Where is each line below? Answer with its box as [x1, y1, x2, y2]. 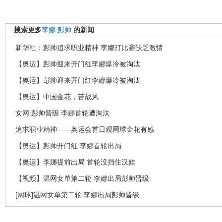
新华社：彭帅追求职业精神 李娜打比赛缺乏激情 [15, 44, 163, 52]
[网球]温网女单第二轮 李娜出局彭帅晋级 [15, 191, 139, 199]
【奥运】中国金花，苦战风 [15, 93, 99, 101]
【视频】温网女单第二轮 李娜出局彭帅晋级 [15, 174, 149, 182]
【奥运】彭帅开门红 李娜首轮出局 [15, 142, 121, 150]
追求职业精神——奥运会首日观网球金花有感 [15, 125, 154, 133]
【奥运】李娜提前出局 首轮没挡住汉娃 [15, 158, 135, 166]
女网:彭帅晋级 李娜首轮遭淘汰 [15, 109, 110, 117]
